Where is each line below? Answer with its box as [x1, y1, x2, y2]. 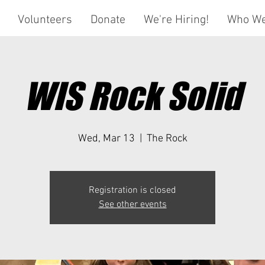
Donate [90, 13, 125, 27]
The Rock [146, 132, 188, 145]
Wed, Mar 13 [77, 132, 135, 145]
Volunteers [17, 13, 72, 27]
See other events [98, 199, 167, 211]
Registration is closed [89, 185, 176, 196]
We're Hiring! [143, 13, 209, 27]
